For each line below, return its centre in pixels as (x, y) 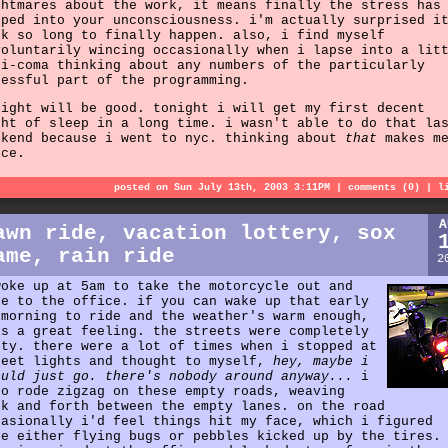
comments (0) (384, 188)
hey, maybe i (321, 362)
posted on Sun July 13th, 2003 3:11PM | (231, 188)
